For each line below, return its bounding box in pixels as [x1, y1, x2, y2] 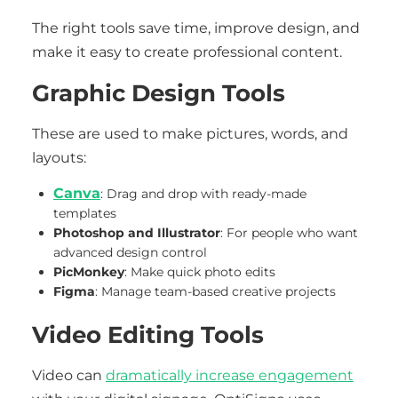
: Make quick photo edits [124, 264, 275, 280]
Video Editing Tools [32, 321, 264, 348]
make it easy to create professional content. [32, 44, 342, 60]
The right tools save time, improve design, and [32, 20, 360, 36]
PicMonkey [53, 264, 124, 280]
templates [53, 205, 116, 221]
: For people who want [220, 225, 358, 241]
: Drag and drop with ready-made [100, 186, 306, 202]
